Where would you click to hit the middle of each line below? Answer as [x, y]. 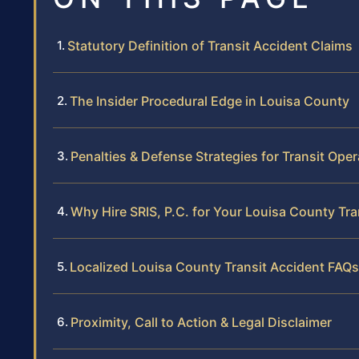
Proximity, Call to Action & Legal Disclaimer [201, 323]
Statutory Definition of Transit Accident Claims [210, 46]
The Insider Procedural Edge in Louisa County [210, 101]
